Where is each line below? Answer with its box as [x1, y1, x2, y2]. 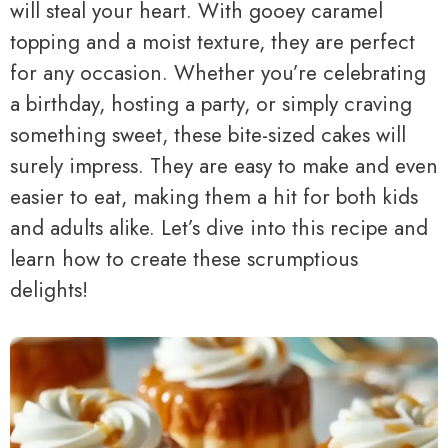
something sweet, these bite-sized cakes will [10, 119, 406, 150]
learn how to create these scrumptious [10, 243, 358, 274]
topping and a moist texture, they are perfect [10, 26, 415, 57]
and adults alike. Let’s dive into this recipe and [10, 212, 428, 243]
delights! [10, 274, 88, 305]
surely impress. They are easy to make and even [10, 150, 438, 181]
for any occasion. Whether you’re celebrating [10, 57, 426, 88]
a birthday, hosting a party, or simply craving [10, 88, 412, 119]
